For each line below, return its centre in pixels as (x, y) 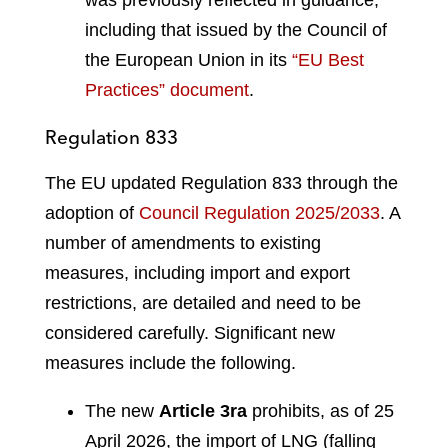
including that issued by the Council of (236, 29)
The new (122, 410)
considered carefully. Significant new (190, 332)
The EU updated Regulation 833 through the (221, 182)
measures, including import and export (197, 272)
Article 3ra (203, 410)
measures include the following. (170, 362)
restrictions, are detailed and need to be (203, 302)
